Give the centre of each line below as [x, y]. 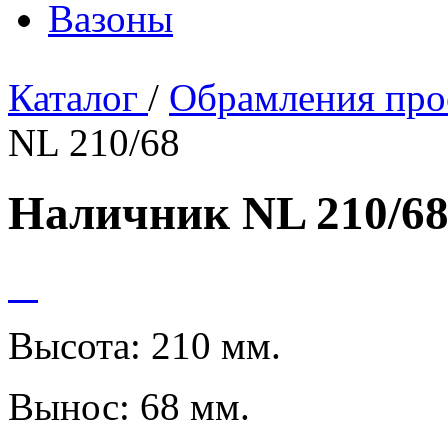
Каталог [78, 97]
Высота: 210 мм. [144, 345]
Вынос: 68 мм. [129, 406]
